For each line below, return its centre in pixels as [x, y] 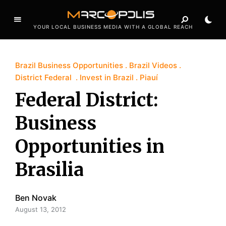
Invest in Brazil [107, 77]
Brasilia [49, 169]
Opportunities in [90, 146]
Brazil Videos [153, 65]
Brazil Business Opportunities [69, 65]
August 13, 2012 [41, 209]
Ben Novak [36, 197]
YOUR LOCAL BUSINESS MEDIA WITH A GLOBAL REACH [113, 26]
